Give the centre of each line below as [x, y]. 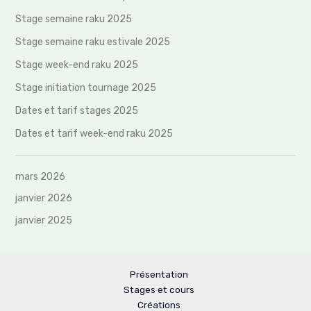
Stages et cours [159, 290]
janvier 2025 [44, 220]
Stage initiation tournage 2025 [86, 87]
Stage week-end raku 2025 [77, 65]
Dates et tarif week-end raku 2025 [94, 133]
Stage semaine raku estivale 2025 [93, 42]
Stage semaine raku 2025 [74, 19]
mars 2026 [41, 176]
